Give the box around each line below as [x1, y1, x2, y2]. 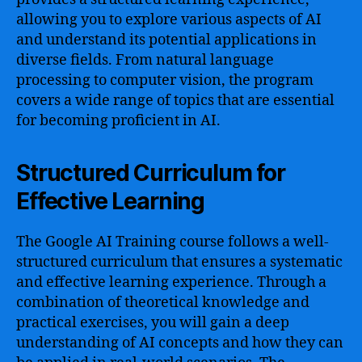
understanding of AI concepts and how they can [16, 334, 343, 352]
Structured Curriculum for [16, 159, 285, 187]
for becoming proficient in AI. [16, 112, 221, 130]
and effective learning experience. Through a [16, 273, 326, 292]
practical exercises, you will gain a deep [16, 314, 289, 332]
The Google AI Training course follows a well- [16, 233, 329, 251]
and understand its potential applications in [16, 31, 317, 49]
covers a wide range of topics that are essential [16, 91, 335, 110]
